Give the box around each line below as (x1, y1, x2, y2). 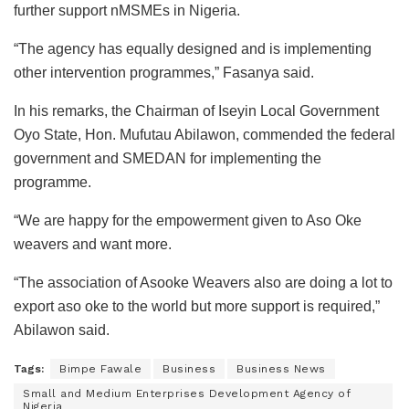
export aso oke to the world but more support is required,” (14, 299, 380, 315)
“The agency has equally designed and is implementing (14, 41, 372, 58)
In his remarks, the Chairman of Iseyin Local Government (14, 103, 379, 120)
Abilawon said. (14, 322, 110, 339)
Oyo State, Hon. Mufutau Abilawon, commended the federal (14, 127, 395, 143)
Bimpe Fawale (59, 362, 142, 376)
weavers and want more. (14, 236, 172, 253)
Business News (236, 362, 326, 376)
